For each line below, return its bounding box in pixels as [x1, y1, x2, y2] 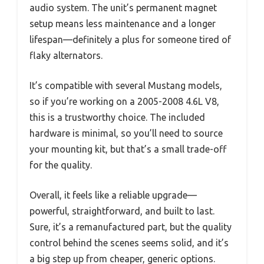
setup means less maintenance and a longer [29, 18, 216, 29]
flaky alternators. [29, 50, 103, 61]
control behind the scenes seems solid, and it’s [29, 237, 229, 248]
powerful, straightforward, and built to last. [29, 206, 214, 216]
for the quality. [29, 160, 92, 170]
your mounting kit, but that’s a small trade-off [29, 144, 226, 154]
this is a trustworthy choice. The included [29, 112, 205, 123]
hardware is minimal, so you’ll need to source [29, 128, 223, 138]
